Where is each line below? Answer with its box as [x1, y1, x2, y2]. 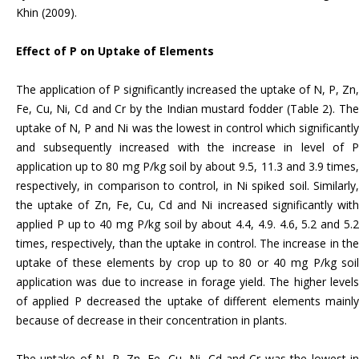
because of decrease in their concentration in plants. [16, 313, 287, 329]
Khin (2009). [16, 5, 77, 21]
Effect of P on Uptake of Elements [16, 43, 214, 59]
